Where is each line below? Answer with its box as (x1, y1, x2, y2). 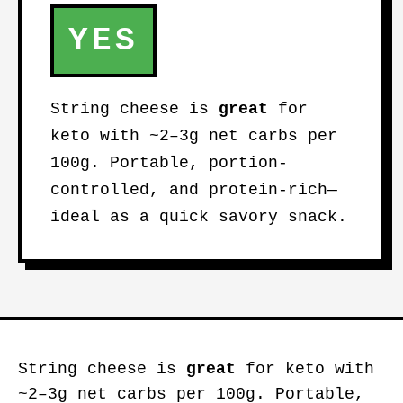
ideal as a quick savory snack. (50, 208, 347, 226)
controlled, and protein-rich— (50, 181, 337, 199)
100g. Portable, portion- (50, 154, 288, 172)
